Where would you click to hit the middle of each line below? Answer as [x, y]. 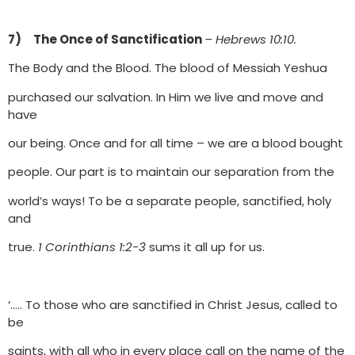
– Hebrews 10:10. [250, 39]
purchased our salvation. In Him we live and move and [166, 97]
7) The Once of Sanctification [106, 39]
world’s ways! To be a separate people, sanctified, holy [170, 200]
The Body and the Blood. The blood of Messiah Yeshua [168, 68]
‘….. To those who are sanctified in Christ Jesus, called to [173, 305]
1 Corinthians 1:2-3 [94, 247]
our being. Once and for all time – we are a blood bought [176, 143]
